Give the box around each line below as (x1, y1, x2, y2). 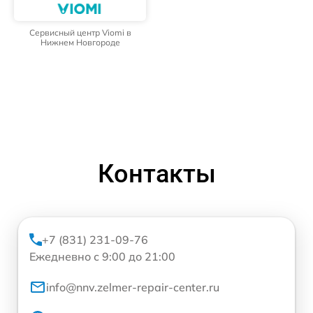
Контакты (97, 159, 216, 189)
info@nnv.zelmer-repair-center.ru (46, 280, 219, 295)
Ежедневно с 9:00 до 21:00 (29, 249, 175, 264)
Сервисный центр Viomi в (29, 27, 131, 38)
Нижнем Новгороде (40, 37, 120, 48)
